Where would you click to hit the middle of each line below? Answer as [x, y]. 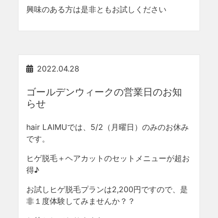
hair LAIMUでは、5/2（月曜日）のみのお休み [108, 127]
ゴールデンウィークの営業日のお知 [104, 92]
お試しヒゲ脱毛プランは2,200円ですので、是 [107, 189]
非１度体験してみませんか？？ [81, 201]
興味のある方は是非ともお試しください [97, 9]
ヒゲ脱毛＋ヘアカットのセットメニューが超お [108, 158]
